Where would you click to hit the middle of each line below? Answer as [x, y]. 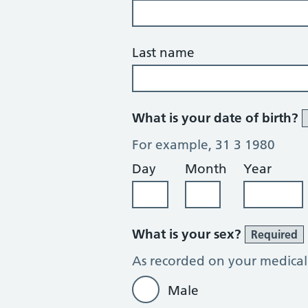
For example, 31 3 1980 [203, 145]
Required [274, 234]
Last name [163, 53]
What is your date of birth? [217, 118]
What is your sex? [188, 234]
